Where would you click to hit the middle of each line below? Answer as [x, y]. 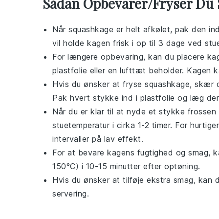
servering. [71, 194]
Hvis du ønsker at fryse [99, 84]
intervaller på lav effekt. [98, 139]
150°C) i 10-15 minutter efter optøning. [126, 166]
